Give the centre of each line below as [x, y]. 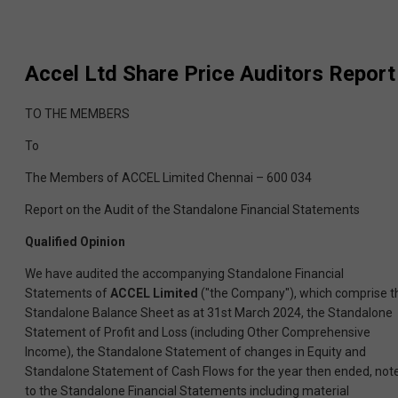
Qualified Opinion [75, 242]
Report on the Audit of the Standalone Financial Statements [192, 210]
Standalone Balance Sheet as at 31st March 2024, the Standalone [209, 313]
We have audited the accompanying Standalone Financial [184, 274]
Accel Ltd [71, 74]
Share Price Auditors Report [256, 74]
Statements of [68, 294]
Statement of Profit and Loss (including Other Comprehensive [198, 333]
